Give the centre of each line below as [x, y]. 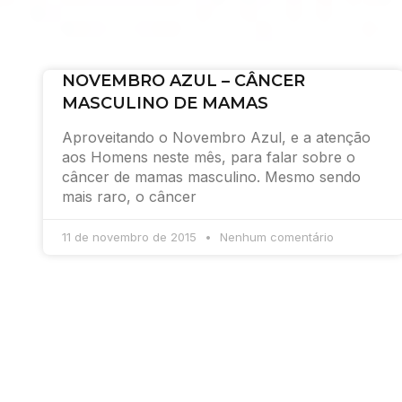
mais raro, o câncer [129, 197]
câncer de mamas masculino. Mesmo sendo [211, 177]
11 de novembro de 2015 [131, 237]
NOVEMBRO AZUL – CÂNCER [184, 81]
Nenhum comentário [275, 237]
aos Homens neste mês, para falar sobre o [209, 157]
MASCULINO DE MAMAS [165, 103]
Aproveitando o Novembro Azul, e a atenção [216, 137]
